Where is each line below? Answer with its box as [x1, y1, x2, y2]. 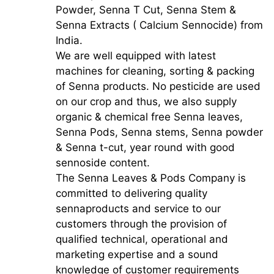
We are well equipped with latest [55, 50, 216, 62]
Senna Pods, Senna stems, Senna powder [55, 126, 263, 138]
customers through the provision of [55, 218, 227, 230]
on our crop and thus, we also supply [55, 95, 237, 108]
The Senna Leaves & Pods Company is [55, 172, 246, 184]
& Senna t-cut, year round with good [55, 141, 235, 154]
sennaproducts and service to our [55, 202, 221, 215]
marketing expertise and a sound [55, 248, 218, 261]
